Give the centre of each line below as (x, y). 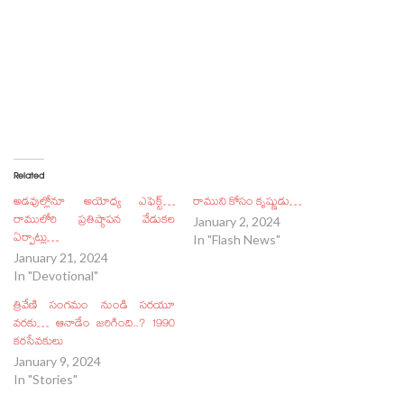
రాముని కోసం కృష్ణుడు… (247, 203)
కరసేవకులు (38, 343)
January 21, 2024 (61, 257)
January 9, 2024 (57, 361)
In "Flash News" (237, 239)
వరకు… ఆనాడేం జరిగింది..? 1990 (94, 325)
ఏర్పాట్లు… (36, 239)
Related (29, 177)
